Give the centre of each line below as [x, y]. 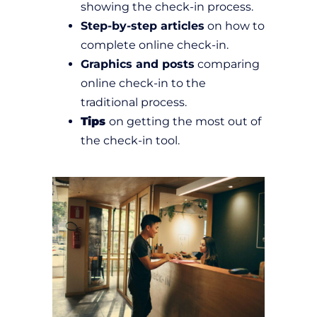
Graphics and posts [138, 64]
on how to [235, 26]
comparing [227, 64]
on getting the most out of [185, 122]
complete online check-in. [155, 45]
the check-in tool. [130, 141]
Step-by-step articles [143, 26]
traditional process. [134, 103]
